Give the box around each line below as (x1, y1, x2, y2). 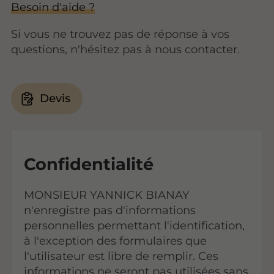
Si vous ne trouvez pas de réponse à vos (11, 26, 230, 41)
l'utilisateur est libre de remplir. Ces (23, 248, 218, 263)
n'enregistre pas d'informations (23, 202, 196, 217)
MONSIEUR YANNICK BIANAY (23, 187, 190, 202)
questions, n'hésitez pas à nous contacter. (11, 42, 240, 56)
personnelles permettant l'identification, (23, 218, 245, 232)
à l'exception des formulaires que (23, 233, 207, 248)
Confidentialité (23, 154, 154, 175)
